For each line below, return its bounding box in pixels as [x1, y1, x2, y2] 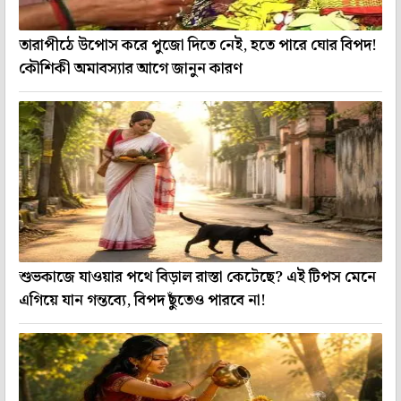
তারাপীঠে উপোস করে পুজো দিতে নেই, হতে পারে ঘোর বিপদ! [19, 32, 377, 58]
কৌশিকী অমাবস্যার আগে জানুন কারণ [19, 55, 243, 81]
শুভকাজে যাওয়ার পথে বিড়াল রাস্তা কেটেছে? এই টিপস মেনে [19, 264, 376, 290]
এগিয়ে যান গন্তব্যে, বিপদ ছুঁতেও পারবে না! [19, 287, 266, 313]
